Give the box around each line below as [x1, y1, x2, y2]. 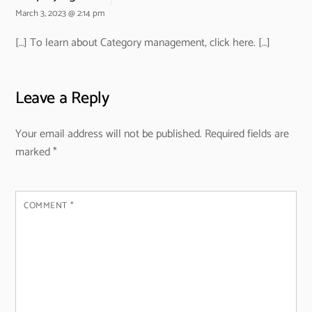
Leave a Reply [15, 85, 109, 113]
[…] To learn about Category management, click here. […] [15, 33, 271, 53]
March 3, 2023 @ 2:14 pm [15, 6, 105, 22]
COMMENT [24, 198, 70, 213]
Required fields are [205, 124, 290, 143]
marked [15, 142, 54, 162]
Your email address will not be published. [15, 124, 203, 143]
